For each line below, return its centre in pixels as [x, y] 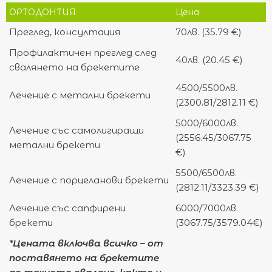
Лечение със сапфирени [67, 208]
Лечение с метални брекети [80, 95]
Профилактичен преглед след [83, 52]
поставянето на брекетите [84, 257]
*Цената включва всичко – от [86, 243]
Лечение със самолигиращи [76, 130]
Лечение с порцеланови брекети [89, 180]
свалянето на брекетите [74, 67]
